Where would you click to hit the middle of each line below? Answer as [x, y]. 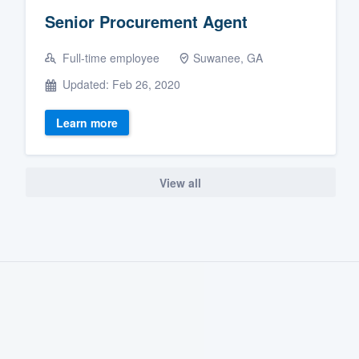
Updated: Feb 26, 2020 [120, 85]
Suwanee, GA [228, 58]
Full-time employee [109, 58]
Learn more [87, 123]
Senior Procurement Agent [146, 22]
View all [181, 182]
